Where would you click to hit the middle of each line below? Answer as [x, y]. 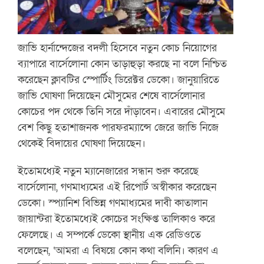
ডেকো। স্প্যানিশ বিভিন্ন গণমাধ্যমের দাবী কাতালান [113, 202]
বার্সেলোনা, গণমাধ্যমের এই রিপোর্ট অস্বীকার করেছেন [117, 187]
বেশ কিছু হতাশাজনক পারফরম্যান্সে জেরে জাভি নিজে [118, 127]
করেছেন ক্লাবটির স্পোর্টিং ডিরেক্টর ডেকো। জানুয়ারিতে [119, 79]
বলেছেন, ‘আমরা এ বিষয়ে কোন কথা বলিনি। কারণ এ [118, 250]
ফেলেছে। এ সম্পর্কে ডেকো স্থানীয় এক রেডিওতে [110, 234]
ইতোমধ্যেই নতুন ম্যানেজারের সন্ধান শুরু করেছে [108, 171]
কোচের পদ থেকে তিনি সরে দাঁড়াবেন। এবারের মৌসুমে [122, 111]
